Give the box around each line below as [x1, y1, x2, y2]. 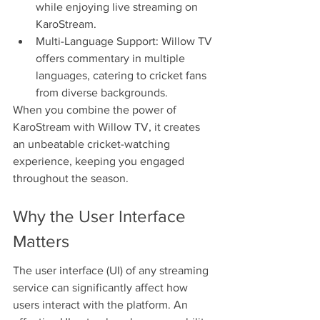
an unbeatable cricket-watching [13, 138, 173, 151]
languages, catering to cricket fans [36, 69, 209, 82]
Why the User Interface [13, 206, 190, 226]
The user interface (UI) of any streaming [13, 264, 211, 277]
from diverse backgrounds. [36, 86, 168, 99]
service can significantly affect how [13, 281, 191, 294]
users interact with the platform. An [13, 299, 191, 311]
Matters [13, 231, 69, 251]
